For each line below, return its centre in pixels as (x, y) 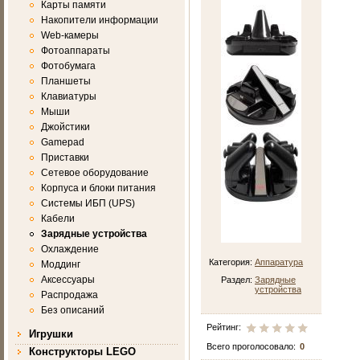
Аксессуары (68, 280)
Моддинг (61, 264)
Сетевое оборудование (95, 173)
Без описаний (73, 310)
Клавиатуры (69, 96)
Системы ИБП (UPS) (88, 203)
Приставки (65, 157)
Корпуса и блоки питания (98, 188)
